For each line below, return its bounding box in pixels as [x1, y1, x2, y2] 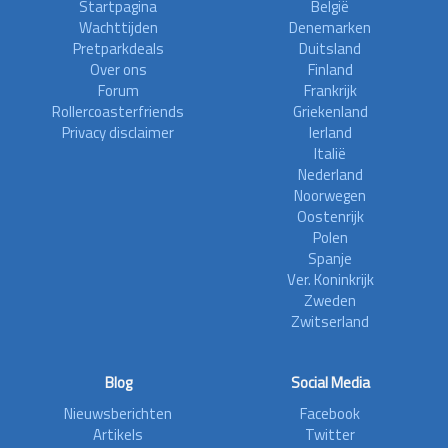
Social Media [290, 370, 370, 394]
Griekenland [292, 99, 368, 123]
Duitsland [299, 36, 361, 60]
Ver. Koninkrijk [286, 267, 374, 291]
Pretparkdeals [72, 36, 164, 60]
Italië [314, 141, 346, 165]
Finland [307, 57, 353, 81]
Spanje [308, 246, 352, 270]
